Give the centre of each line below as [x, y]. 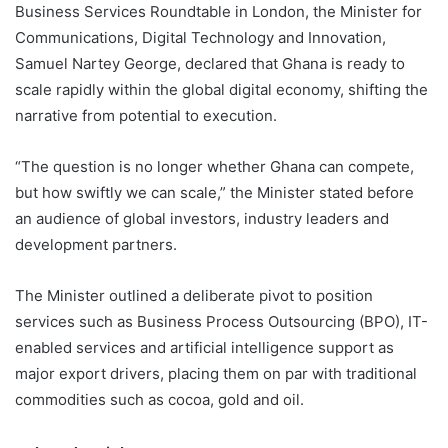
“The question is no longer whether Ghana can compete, [214, 167]
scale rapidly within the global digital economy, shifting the [221, 90]
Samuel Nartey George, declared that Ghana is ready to [210, 64]
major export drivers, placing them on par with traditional [216, 374]
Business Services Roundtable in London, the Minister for [218, 12]
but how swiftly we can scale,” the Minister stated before [214, 193]
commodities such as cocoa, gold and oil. [159, 400]
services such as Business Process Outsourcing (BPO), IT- [221, 322]
